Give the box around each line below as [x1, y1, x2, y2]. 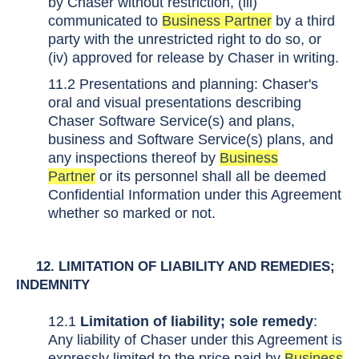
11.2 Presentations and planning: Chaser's [48, 76, 318, 92]
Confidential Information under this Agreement [48, 187, 341, 203]
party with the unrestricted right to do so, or [48, 31, 321, 47]
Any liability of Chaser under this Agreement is [48, 332, 342, 348]
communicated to [48, 13, 162, 29]
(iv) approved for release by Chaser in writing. [48, 50, 339, 66]
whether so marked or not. [48, 205, 216, 221]
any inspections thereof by [48, 150, 220, 166]
